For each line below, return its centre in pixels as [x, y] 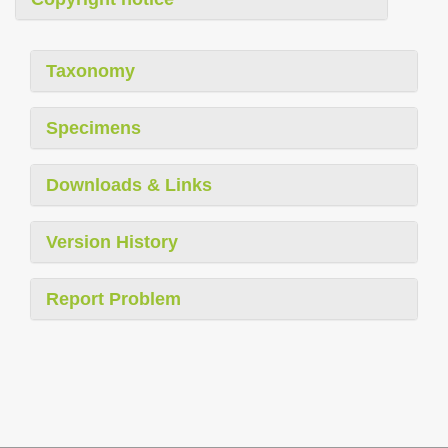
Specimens [93, 127]
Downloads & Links [129, 184]
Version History [112, 241]
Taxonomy [90, 70]
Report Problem [113, 298]
